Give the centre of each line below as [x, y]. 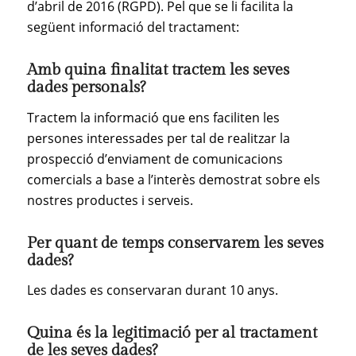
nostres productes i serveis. [110, 200]
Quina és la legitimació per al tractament [172, 333]
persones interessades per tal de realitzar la [158, 138]
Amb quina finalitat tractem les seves [158, 70]
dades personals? [86, 87]
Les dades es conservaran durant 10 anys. [152, 290]
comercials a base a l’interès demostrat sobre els [173, 179]
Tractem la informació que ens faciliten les [153, 117]
